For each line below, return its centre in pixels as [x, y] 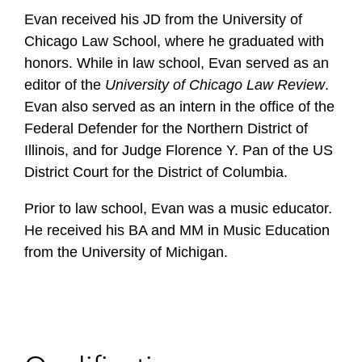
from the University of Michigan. [126, 252]
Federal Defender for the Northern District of [166, 128]
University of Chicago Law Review [215, 85]
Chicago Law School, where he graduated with [174, 41]
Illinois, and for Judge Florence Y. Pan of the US [179, 150]
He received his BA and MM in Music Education [177, 230]
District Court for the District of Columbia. [156, 172]
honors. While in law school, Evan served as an [177, 63]
